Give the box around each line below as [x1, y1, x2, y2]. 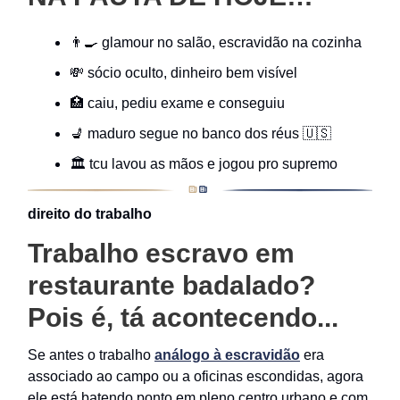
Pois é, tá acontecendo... [28, 303, 338, 333]
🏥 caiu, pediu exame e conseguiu [70, 96, 285, 112]
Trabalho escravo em [28, 238, 295, 269]
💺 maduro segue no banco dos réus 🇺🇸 [70, 126, 331, 142]
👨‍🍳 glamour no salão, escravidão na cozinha [70, 35, 362, 51]
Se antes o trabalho [28, 347, 154, 363]
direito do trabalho [28, 206, 152, 222]
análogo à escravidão [154, 347, 300, 363]
